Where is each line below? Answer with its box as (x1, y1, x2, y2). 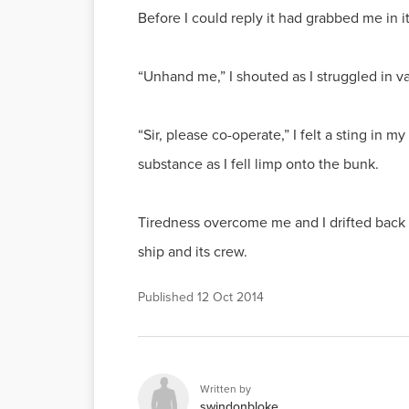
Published (138, 288, 197, 307)
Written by (200, 381, 251, 397)
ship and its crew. (138, 241, 247, 262)
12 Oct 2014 (197, 288, 264, 307)
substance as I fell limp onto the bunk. (138, 153, 379, 174)
